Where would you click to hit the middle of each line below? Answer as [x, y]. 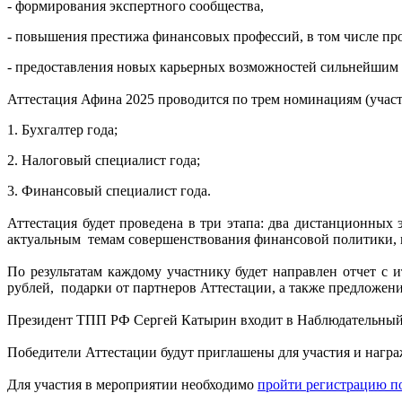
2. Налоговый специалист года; [104, 160]
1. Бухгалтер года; [62, 129]
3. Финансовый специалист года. [109, 190]
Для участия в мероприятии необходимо [132, 384]
